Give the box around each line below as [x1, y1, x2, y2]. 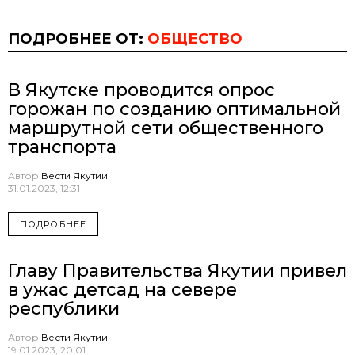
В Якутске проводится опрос [8, 78, 275, 101]
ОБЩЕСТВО [147, 30, 242, 48]
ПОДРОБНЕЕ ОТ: [8, 30, 147, 48]
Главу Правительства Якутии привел [8, 260, 347, 282]
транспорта [8, 136, 116, 158]
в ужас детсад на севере [8, 279, 237, 301]
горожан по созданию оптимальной [8, 97, 341, 120]
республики [8, 298, 120, 320]
